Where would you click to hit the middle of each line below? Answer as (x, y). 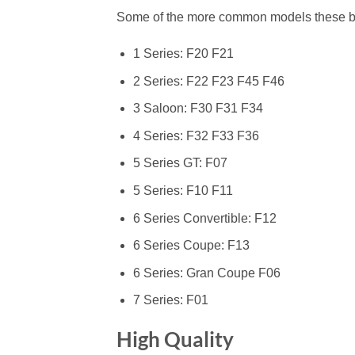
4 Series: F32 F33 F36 (196, 136)
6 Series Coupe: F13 (191, 246)
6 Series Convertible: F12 (204, 218)
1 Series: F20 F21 (183, 54)
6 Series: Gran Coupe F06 (206, 273)
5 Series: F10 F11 (183, 190)
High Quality (175, 340)
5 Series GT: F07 (180, 163)
